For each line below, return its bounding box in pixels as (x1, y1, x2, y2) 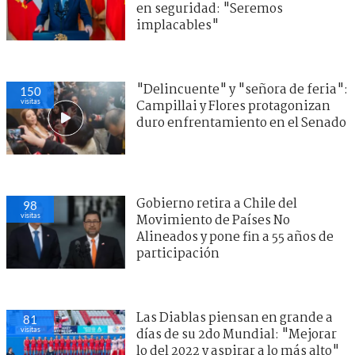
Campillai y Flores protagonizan (136, 96, 330, 116)
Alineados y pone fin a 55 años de (136, 227, 334, 247)
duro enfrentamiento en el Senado (136, 113, 346, 133)
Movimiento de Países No (136, 210, 290, 231)
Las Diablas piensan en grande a (136, 307, 333, 328)
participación (136, 243, 219, 264)
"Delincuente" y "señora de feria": (136, 79, 348, 100)
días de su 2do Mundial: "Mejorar (136, 324, 337, 345)
